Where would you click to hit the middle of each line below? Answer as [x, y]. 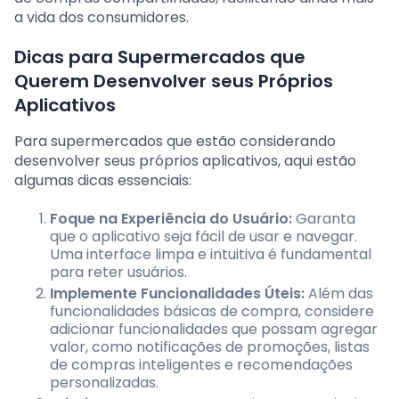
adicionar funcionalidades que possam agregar [214, 330]
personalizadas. [104, 383]
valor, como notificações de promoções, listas [210, 347]
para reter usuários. [118, 273]
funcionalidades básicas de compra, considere [212, 312]
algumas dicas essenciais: [103, 181]
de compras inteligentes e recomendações [201, 365]
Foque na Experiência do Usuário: [171, 219]
